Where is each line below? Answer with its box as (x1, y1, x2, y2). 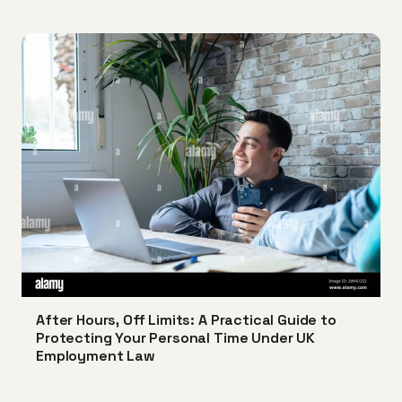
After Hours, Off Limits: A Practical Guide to (36, 310, 336, 330)
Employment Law (36, 346, 155, 366)
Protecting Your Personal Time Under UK (36, 328, 315, 348)
